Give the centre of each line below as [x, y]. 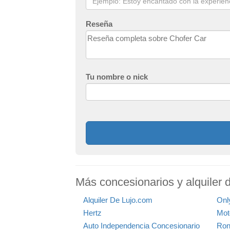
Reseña [99, 24]
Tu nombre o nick [117, 76]
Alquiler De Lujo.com [118, 200]
